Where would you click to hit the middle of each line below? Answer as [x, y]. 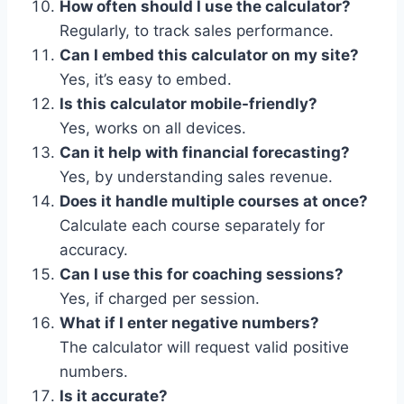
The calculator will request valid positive [204, 347]
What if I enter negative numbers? [189, 322]
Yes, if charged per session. [160, 298]
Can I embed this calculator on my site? [209, 55]
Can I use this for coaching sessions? [202, 274]
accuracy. [94, 249]
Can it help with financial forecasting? [205, 152]
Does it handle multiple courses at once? [214, 201]
